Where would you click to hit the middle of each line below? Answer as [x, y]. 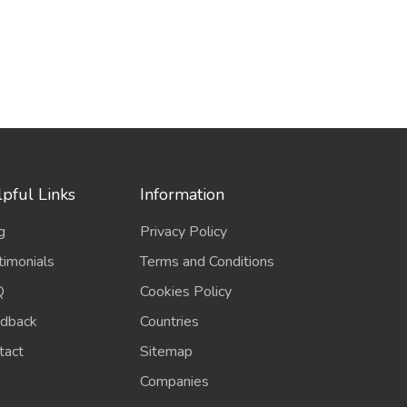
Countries [170, 322]
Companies [175, 382]
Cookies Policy [186, 292]
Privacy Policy [184, 232]
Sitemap [167, 352]
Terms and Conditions [208, 262]
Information [183, 194]
